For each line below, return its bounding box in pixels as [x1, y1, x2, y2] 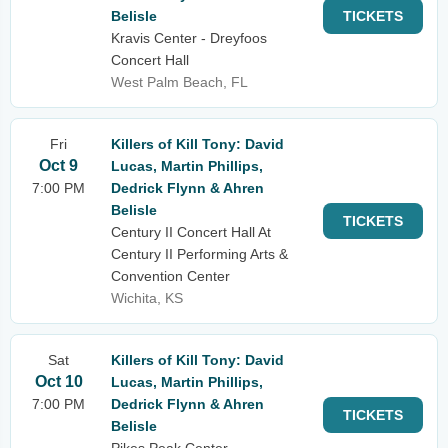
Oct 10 [34, 373, 83, 390]
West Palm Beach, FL [111, 74, 248, 90]
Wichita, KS [111, 290, 183, 306]
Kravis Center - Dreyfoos [111, 30, 267, 46]
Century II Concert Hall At [111, 224, 271, 240]
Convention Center [111, 268, 230, 284]
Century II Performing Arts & [111, 246, 288, 262]
